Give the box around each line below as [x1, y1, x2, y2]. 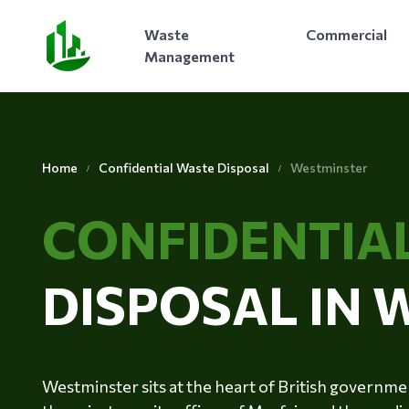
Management [143, 47, 235, 66]
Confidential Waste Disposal [98, 159, 269, 175]
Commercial [305, 26, 387, 44]
